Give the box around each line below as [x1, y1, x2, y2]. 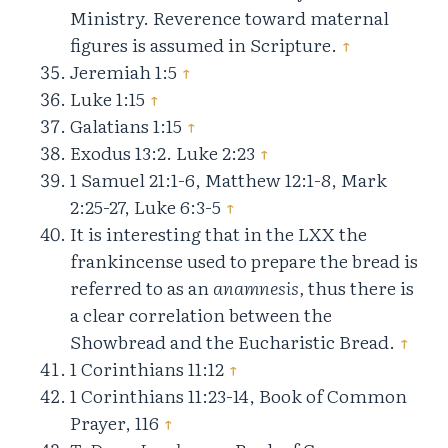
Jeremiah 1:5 [70, 58, 181, 86]
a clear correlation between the [70, 301, 332, 329]
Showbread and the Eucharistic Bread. [70, 328, 399, 356]
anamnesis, [213, 274, 304, 302]
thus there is [304, 274, 414, 302]
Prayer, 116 [70, 409, 163, 437]
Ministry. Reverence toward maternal [70, 4, 389, 32]
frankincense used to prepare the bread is [70, 247, 418, 275]
